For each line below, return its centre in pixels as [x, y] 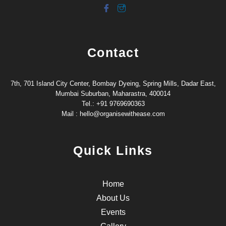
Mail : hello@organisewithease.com [113, 114]
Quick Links [113, 151]
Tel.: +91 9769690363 [113, 104]
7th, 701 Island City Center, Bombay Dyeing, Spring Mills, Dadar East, [113, 84]
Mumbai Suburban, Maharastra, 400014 [113, 94]
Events [113, 212]
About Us [113, 198]
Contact [113, 52]
